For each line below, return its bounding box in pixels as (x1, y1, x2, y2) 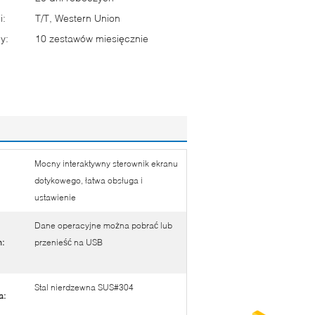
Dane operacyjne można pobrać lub (34, 220, 172, 231)
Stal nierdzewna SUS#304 (34, 282, 134, 292)
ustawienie (34, 192, 76, 202)
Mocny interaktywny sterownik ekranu (34, 158, 178, 169)
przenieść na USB (34, 237, 103, 247)
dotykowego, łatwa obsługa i (34, 175, 143, 186)
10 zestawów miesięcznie (35, 32, 148, 44)
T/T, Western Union (35, 12, 120, 24)
